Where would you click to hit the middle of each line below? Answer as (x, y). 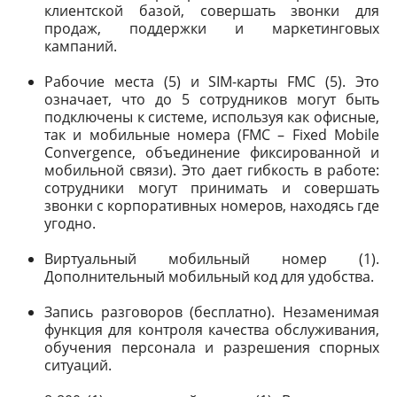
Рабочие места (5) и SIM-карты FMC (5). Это (212, 82)
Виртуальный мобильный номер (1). (212, 259)
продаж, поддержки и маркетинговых (212, 28)
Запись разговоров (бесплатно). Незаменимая (212, 312)
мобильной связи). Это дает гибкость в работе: (212, 170)
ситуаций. (78, 365)
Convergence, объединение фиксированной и (212, 152)
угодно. (70, 223)
